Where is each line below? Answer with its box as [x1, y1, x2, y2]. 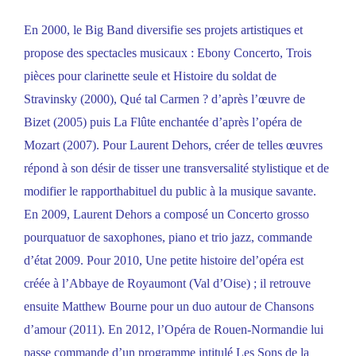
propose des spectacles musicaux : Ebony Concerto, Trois [24, 46, 311, 60]
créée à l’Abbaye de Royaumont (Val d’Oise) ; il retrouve [24, 277, 311, 291]
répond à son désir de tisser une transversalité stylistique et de [24, 161, 329, 176]
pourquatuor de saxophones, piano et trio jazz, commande [24, 230, 312, 245]
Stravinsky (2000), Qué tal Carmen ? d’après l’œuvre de [24, 92, 305, 106]
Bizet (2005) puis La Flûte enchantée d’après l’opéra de [24, 115, 302, 130]
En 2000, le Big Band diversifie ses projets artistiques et [24, 23, 303, 37]
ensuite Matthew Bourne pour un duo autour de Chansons [24, 300, 314, 314]
